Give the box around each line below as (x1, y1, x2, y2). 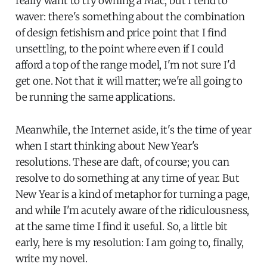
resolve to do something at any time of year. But (15, 171, 240, 185)
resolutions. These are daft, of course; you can (15, 155, 229, 169)
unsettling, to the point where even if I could (15, 42, 223, 55)
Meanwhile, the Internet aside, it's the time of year (15, 123, 252, 136)
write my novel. (15, 252, 88, 265)
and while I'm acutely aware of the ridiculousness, (15, 203, 250, 217)
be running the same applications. (15, 90, 176, 104)
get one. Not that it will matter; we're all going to (15, 74, 243, 88)
